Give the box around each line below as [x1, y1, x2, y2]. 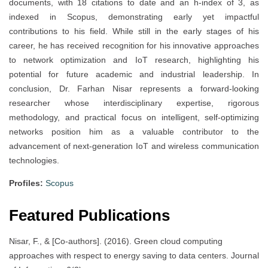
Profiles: [9, 178, 43, 188]
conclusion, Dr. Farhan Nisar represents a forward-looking [9, 84, 259, 94]
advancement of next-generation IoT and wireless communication [9, 141, 259, 151]
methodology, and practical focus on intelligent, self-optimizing [9, 112, 259, 123]
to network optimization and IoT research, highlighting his [9, 55, 259, 65]
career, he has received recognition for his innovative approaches [9, 41, 259, 51]
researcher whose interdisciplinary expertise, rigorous [9, 98, 259, 108]
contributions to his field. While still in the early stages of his [9, 26, 259, 36]
